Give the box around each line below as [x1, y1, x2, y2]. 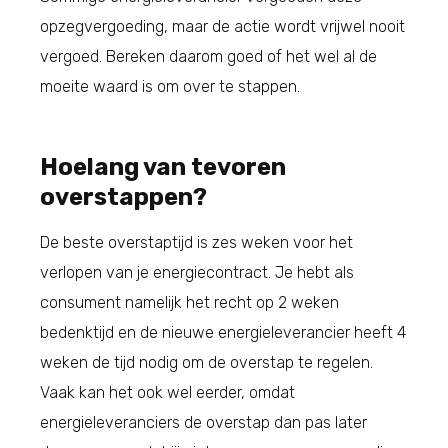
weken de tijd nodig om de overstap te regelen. [40, 352, 373, 372]
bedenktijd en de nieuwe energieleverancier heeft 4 [40, 322, 406, 342]
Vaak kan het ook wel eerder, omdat [40, 382, 295, 402]
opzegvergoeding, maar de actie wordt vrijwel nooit [40, 16, 405, 36]
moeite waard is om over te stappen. [40, 76, 300, 96]
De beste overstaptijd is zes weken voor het [40, 232, 353, 252]
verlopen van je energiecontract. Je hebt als [40, 262, 354, 282]
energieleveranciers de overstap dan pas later [40, 412, 367, 432]
